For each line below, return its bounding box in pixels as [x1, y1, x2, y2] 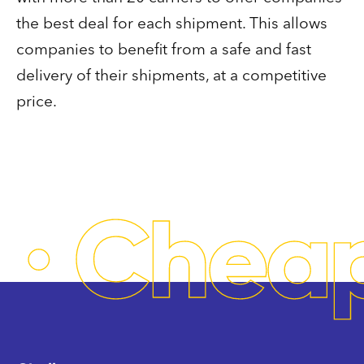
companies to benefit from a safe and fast [16, 42, 311, 59]
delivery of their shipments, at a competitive [16, 68, 327, 85]
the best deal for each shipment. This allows [16, 16, 327, 33]
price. [16, 94, 57, 111]
